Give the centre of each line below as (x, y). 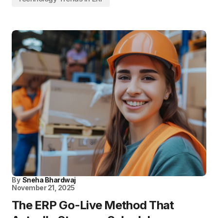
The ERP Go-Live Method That (93, 205)
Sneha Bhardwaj (49, 180)
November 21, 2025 (43, 188)
